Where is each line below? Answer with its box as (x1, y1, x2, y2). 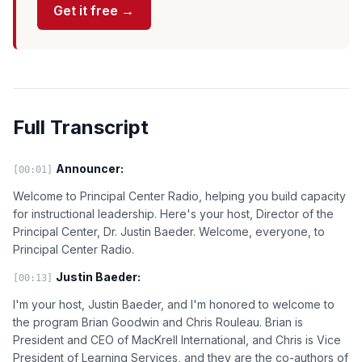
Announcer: (56, 161, 124, 175)
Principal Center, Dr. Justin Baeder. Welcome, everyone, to (13, 224, 325, 238)
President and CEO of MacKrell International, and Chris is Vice (13, 332, 341, 347)
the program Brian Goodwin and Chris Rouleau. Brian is (13, 314, 303, 329)
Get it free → (53, 2, 135, 19)
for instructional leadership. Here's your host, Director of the (13, 206, 334, 221)
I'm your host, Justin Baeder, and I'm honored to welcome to (13, 297, 335, 311)
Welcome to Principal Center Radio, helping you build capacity (13, 188, 346, 203)
